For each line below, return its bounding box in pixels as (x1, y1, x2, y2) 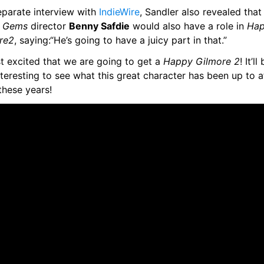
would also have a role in (130, 20, 247, 32)
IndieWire (99, 6, 140, 18)
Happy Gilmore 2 (163, 55, 240, 67)
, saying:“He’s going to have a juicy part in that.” (14, 34, 227, 46)
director (28, 20, 69, 32)
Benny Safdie (69, 20, 130, 32)
